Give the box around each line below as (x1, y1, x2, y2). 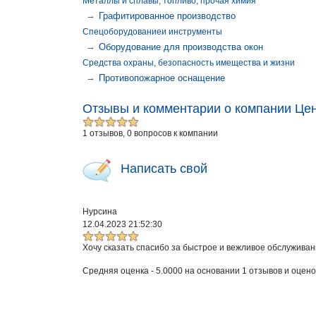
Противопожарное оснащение (99, 73, 225, 83)
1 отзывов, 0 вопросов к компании (83, 128, 218, 138)
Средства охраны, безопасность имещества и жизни (83, 58, 295, 68)
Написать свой (121, 162, 207, 176)
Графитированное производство (99, 11, 236, 21)
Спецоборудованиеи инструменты (83, 27, 222, 37)
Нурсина (83, 207, 117, 217)
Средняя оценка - (83, 266, 156, 276)
